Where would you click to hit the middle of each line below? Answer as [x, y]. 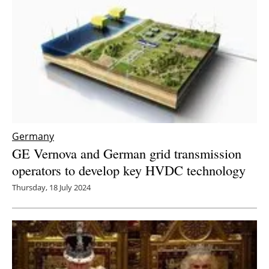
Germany [33, 136]
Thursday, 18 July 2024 [51, 187]
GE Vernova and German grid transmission [127, 153]
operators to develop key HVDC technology [131, 170]
